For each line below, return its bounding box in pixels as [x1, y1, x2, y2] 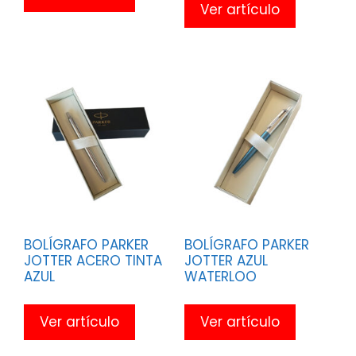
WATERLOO [184, 266, 257, 286]
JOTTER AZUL [184, 250, 268, 270]
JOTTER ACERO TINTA [24, 250, 162, 270]
